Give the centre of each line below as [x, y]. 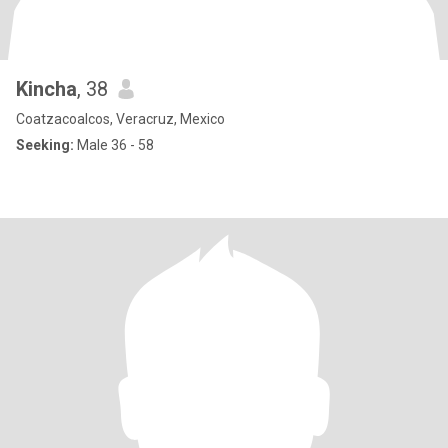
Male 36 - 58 [114, 145]
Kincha [46, 89]
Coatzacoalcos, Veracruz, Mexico [120, 119]
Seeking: [45, 145]
